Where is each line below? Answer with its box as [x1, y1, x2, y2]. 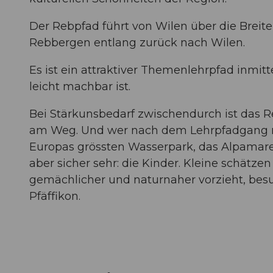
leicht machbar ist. [29, 79, 130, 93]
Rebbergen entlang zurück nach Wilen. [29, 35, 245, 49]
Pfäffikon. [29, 189, 80, 203]
